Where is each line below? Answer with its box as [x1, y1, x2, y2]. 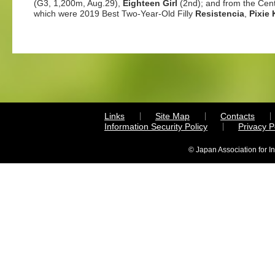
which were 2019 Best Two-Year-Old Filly [34, 9, 195, 18]
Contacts [220, 111, 255, 121]
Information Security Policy [104, 122, 207, 131]
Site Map [155, 111, 190, 121]
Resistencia [195, 9, 244, 18]
